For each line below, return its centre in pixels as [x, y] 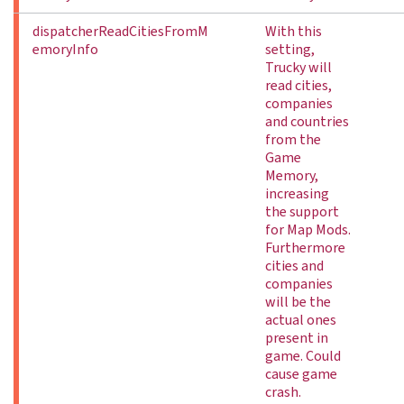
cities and [294, 266]
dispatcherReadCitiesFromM [120, 32]
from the [293, 140]
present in [297, 338]
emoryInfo [65, 50]
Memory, [292, 176]
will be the [298, 302]
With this [294, 32]
